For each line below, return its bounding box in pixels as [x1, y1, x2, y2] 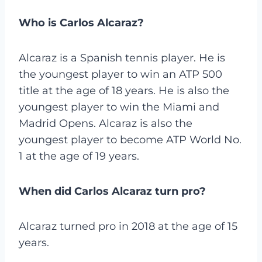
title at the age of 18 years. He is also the [19, 84, 229, 97]
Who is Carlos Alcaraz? [19, 16, 144, 29]
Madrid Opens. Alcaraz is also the [19, 116, 192, 130]
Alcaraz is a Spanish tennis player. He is [19, 51, 225, 64]
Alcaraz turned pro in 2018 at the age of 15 [19, 219, 237, 233]
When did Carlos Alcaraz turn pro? [19, 184, 206, 198]
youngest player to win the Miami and [19, 100, 219, 113]
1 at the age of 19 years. [19, 149, 139, 163]
